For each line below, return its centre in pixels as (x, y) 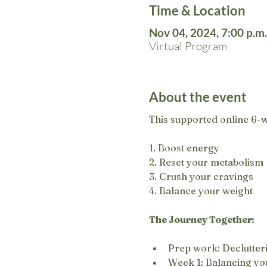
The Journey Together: (202, 219)
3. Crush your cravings (201, 176)
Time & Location (198, 10)
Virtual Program (188, 46)
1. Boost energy (184, 148)
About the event (198, 97)
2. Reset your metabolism (207, 162)
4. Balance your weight (201, 190)
